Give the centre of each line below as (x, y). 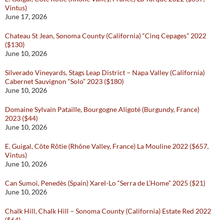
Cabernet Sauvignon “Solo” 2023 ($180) (64, 82)
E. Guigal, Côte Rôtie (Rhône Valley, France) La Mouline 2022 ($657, (107, 146)
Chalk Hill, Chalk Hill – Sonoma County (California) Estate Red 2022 (108, 211)
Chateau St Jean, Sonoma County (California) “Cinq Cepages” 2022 (106, 36)
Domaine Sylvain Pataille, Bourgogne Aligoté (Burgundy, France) (102, 110)
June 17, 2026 (26, 17)
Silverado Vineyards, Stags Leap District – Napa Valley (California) (105, 73)
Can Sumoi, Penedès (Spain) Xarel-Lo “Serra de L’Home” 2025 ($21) (105, 183)
